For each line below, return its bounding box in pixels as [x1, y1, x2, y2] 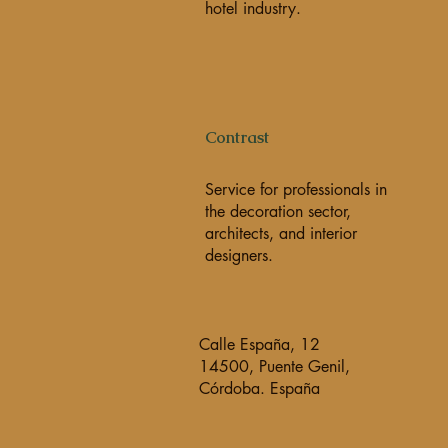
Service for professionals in [204, 179, 387, 200]
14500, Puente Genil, [199, 356, 350, 377]
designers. [204, 245, 273, 266]
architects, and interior [204, 223, 357, 244]
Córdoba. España [199, 378, 320, 399]
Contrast [204, 127, 269, 148]
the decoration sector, [204, 201, 351, 222]
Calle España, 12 [199, 334, 320, 355]
